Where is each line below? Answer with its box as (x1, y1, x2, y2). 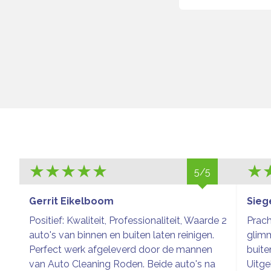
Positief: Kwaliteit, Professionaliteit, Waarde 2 (29, 214, 227, 226)
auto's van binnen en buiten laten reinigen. (29, 229, 214, 241)
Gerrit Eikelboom (29, 195, 114, 207)
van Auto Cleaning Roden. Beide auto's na (29, 258, 215, 270)
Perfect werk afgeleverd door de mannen (29, 243, 212, 255)
